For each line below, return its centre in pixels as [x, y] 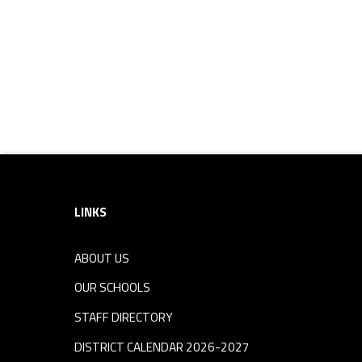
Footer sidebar [110, 155]
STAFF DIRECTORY [124, 317]
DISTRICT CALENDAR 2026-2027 [162, 347]
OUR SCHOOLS [112, 288]
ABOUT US [102, 258]
